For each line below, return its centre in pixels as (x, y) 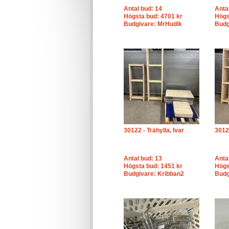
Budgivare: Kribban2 (154, 174)
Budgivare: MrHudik (153, 24)
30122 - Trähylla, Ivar (154, 130)
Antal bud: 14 (143, 9)
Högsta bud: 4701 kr (153, 16)
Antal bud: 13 (143, 158)
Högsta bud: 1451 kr (153, 166)
